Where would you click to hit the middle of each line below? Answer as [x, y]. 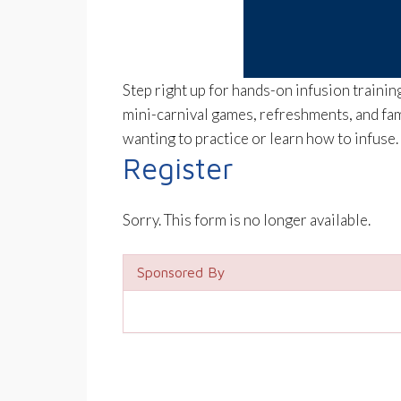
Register [178, 168]
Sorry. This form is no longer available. [247, 220]
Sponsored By [181, 273]
